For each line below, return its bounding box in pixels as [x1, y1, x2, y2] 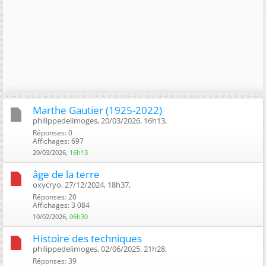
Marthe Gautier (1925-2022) [33, 103, 162, 117]
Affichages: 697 [33, 135, 84, 146]
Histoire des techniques [33, 231, 142, 245]
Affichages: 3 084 [33, 199, 90, 210]
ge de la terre [33, 167, 100, 181]
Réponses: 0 [33, 127, 72, 138]
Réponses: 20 [33, 191, 77, 202]
